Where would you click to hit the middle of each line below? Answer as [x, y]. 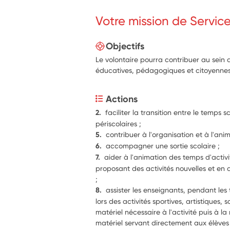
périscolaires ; [119, 123]
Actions [122, 99]
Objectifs [125, 46]
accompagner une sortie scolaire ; [163, 146]
